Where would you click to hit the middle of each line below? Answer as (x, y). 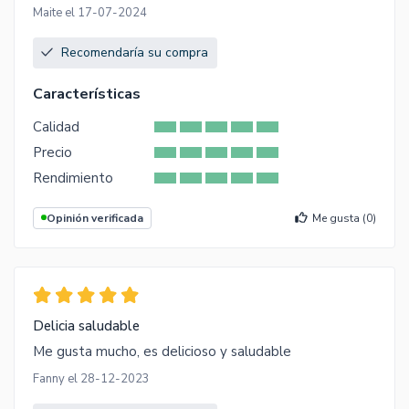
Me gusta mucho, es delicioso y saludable (162, 351)
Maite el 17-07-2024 (90, 12)
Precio (52, 152)
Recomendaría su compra (135, 52)
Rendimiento (73, 178)
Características (87, 94)
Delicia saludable (86, 325)
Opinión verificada (95, 218)
